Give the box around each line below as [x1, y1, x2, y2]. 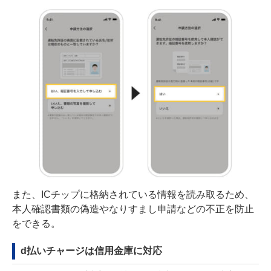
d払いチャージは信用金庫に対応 [21, 245, 162, 256]
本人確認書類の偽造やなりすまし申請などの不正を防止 [12, 203, 254, 214]
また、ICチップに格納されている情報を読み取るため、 [12, 189, 254, 200]
